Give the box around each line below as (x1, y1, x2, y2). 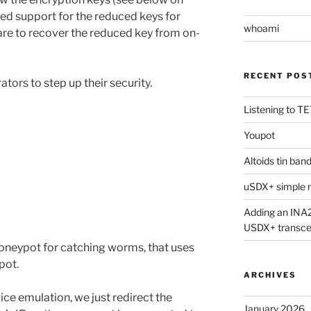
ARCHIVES (243, 269, 296, 280)
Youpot (243, 128, 275, 141)
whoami (243, 22, 279, 34)
